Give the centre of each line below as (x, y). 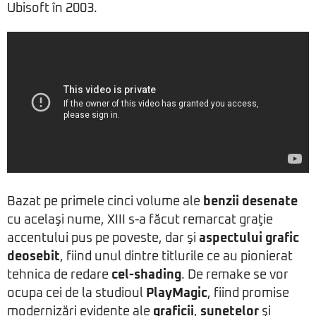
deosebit (34, 257)
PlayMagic (177, 294)
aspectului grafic (249, 239)
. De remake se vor (235, 275)
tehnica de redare (59, 275)
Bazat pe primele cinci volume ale (105, 202)
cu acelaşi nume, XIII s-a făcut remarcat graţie (140, 220)
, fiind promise (248, 294)
